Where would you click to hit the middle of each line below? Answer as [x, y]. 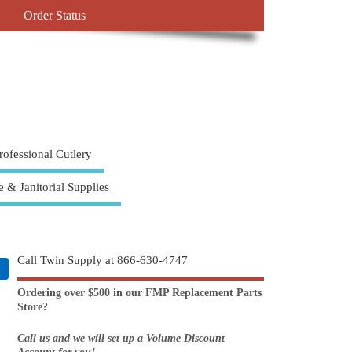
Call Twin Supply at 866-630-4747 [103, 260]
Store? [33, 307]
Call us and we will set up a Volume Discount [121, 339]
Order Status [54, 16]
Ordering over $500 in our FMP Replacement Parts [140, 293]
